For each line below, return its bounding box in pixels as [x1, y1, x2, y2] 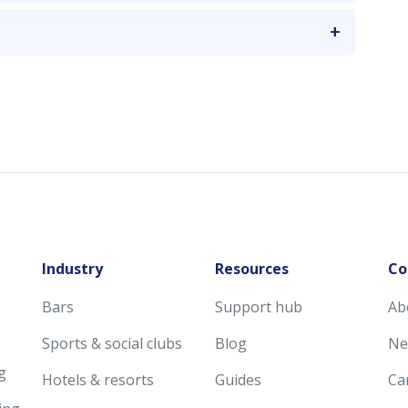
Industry [42, 258, 103, 279]
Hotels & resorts [42, 369, 154, 390]
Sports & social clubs [42, 332, 182, 353]
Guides [215, 369, 261, 390]
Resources [215, 258, 289, 279]
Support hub [215, 296, 302, 317]
